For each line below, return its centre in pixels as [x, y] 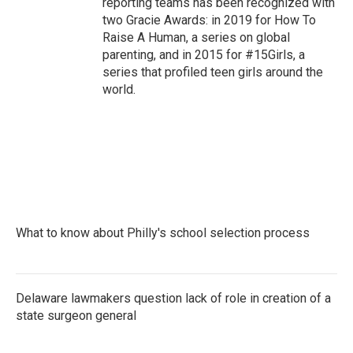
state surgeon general [76, 316]
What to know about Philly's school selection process [163, 233]
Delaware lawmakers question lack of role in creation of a [173, 298]
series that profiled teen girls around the [213, 72]
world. [119, 89]
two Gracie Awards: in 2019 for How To [209, 20]
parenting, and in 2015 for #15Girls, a [204, 55]
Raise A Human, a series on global [196, 37]
